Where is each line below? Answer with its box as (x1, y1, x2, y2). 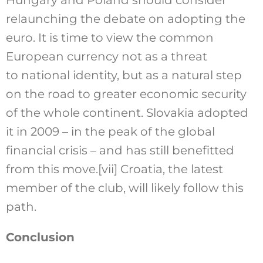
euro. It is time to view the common (5, 31, 214, 45)
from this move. (5, 162, 98, 177)
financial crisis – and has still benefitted (5, 143, 234, 158)
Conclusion (5, 230, 75, 245)
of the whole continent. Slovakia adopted (5, 106, 248, 120)
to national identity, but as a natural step (5, 68, 242, 83)
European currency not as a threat (5, 49, 207, 64)
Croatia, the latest (117, 162, 223, 177)
